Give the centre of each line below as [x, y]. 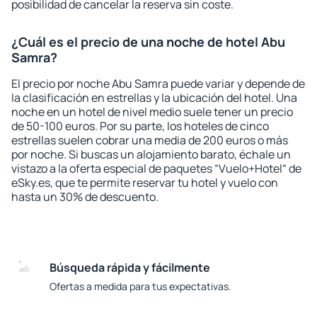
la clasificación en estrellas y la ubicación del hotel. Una [154, 98]
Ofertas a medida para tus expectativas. [140, 286]
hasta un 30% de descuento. [85, 197]
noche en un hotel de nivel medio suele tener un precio [152, 112]
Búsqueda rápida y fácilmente [130, 267]
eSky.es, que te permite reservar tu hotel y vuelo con [145, 183]
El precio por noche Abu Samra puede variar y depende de [158, 83]
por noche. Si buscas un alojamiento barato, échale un [151, 154]
